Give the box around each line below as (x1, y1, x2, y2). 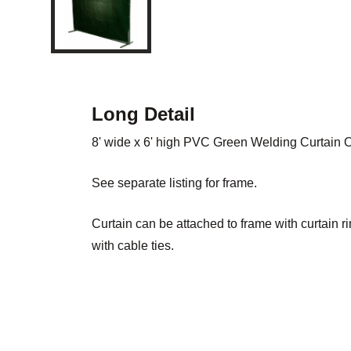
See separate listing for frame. (92, 175, 257, 190)
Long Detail (92, 103, 195, 125)
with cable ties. (92, 238, 174, 252)
